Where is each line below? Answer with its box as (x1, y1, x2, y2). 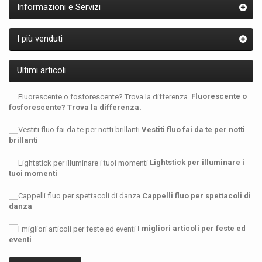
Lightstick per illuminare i (150, 158, 244, 167)
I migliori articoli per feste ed (137, 224, 246, 233)
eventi (9, 235, 32, 244)
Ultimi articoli (17, 65, 66, 75)
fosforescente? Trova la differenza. (9, 102, 142, 112)
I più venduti (17, 33, 63, 44)
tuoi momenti (9, 168, 57, 178)
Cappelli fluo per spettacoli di (142, 191, 251, 200)
